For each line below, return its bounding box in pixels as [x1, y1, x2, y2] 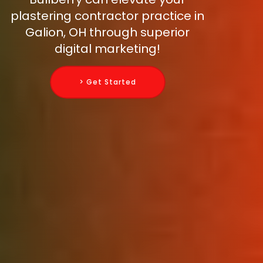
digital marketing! [55, 41, 160, 58]
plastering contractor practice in [11, 8, 204, 25]
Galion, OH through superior [25, 24, 190, 41]
